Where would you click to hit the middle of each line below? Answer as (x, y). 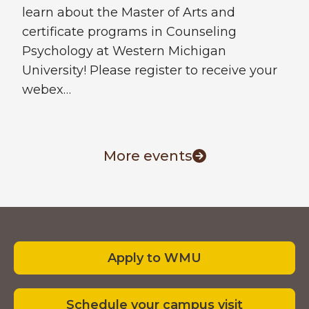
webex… (47, 90)
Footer (53, 222)
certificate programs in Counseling (129, 32)
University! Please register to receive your (150, 71)
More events (148, 156)
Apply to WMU (154, 258)
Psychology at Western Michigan (124, 51)
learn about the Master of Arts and (129, 13)
